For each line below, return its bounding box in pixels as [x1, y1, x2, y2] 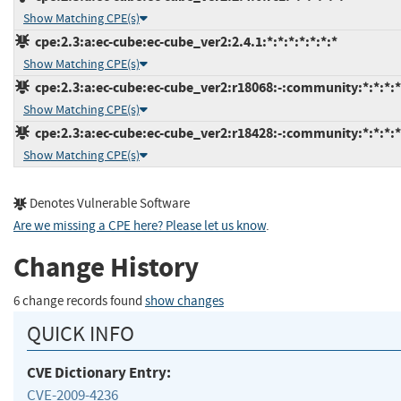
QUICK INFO [27, 320, 134, 348]
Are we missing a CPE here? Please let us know [13, 218, 266, 235]
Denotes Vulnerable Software [27, 195, 190, 213]
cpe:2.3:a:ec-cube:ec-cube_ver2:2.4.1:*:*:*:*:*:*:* [30, 32, 337, 52]
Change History [13, 249, 199, 286]
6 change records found [13, 292, 145, 310]
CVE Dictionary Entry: [27, 363, 171, 384]
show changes [145, 292, 224, 310]
